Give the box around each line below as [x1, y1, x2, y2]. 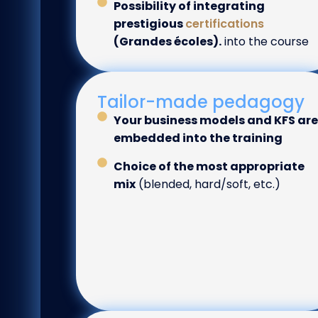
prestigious [113, 16, 185, 33]
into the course [221, 33, 309, 50]
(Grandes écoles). [113, 33, 221, 50]
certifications [185, 16, 264, 33]
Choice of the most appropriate [113, 158, 305, 175]
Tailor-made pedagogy [97, 90, 305, 114]
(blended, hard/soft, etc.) [135, 176, 280, 193]
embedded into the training [113, 130, 283, 147]
